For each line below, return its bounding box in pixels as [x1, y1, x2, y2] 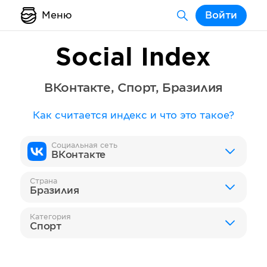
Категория [30, 213, 71, 221]
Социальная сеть [51, 142, 117, 149]
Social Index [55, 46, 212, 70]
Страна [30, 178, 57, 185]
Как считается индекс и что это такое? [32, 111, 234, 120]
